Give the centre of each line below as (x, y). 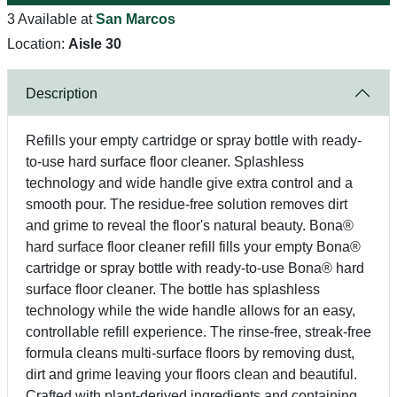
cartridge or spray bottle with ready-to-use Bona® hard (195, 268)
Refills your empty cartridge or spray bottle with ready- (194, 140)
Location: (38, 44)
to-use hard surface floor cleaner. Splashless (165, 162)
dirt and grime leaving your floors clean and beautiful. (191, 374)
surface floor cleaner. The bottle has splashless (173, 289)
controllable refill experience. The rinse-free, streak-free (198, 332)
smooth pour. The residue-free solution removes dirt (187, 204)
